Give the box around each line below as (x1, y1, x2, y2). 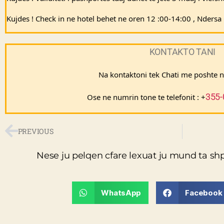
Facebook (185, 187, 222, 197)
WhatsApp (101, 187, 141, 197)
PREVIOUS (17, 126, 53, 136)
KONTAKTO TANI (149, 46, 216, 57)
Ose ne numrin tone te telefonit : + (86, 91, 205, 102)
